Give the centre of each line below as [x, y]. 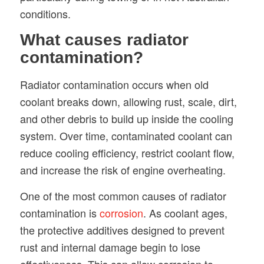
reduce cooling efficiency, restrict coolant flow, [127, 152]
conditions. [45, 14]
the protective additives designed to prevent [122, 230]
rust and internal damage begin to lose [110, 247]
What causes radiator [104, 40]
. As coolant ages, [185, 212]
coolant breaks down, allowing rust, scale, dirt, [128, 101]
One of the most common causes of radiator [123, 195]
